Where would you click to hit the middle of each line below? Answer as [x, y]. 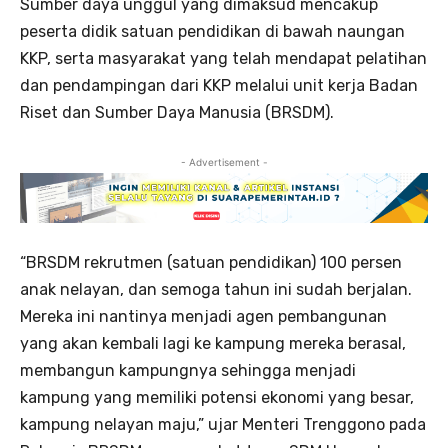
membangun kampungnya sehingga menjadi [188, 371]
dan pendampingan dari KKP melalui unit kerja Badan [219, 85]
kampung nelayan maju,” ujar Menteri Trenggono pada [223, 425]
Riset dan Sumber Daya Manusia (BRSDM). [177, 112]
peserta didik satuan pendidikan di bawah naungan [212, 31]
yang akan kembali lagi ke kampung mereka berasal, [213, 344]
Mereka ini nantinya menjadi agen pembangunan [203, 317]
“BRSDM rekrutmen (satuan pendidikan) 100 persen [211, 263]
